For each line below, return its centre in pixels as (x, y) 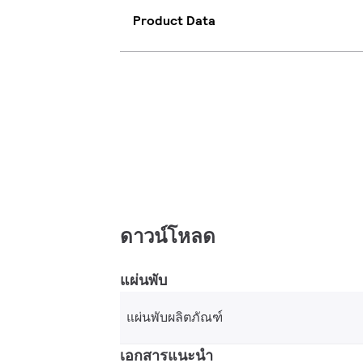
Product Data (174, 21)
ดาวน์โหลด (168, 236)
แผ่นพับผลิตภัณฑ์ (175, 317)
